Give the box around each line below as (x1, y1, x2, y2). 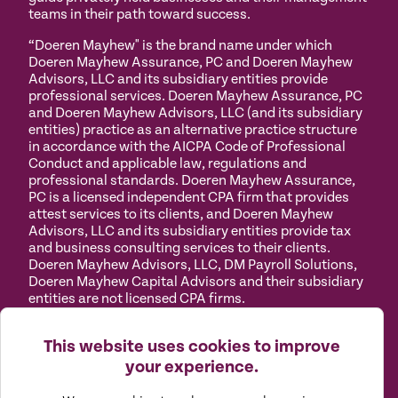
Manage (189, 321, 241, 338)
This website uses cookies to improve (44, 337, 340, 357)
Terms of (112, 321, 166, 338)
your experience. (125, 357, 259, 378)
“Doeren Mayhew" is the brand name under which (28, 36, 332, 54)
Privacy (28, 321, 75, 338)
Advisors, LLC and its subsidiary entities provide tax (28, 222, 351, 240)
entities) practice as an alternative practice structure (28, 121, 357, 139)
